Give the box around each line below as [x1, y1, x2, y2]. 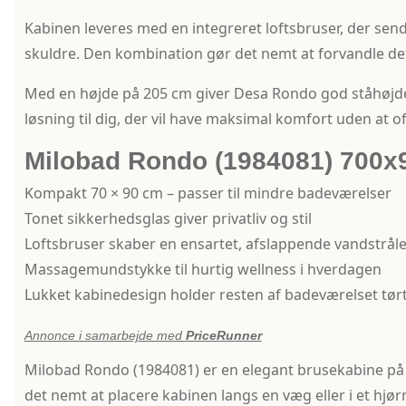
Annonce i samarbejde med [24, 328, 186, 343]
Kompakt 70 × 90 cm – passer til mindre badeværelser [24, 183, 391, 204]
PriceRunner [185, 328, 262, 343]
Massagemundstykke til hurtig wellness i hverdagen [24, 259, 382, 280]
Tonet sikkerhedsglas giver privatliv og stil [24, 208, 312, 229]
